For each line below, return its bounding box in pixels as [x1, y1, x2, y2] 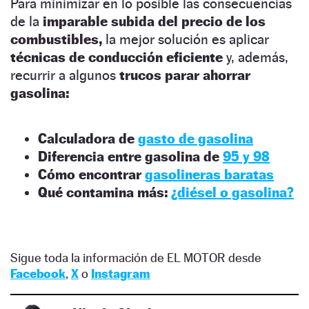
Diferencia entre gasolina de [38, 148, 223, 165]
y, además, [226, 48, 288, 66]
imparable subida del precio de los [43, 12, 266, 30]
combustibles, [10, 30, 106, 48]
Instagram [91, 266, 150, 281]
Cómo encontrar [38, 166, 145, 183]
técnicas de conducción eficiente [10, 48, 226, 66]
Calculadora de [38, 130, 138, 147]
